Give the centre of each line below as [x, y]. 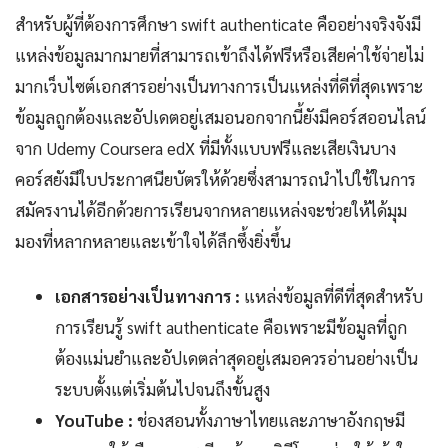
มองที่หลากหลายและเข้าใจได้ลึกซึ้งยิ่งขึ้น [153, 241]
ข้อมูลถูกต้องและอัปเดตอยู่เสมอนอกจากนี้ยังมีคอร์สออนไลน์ [220, 117]
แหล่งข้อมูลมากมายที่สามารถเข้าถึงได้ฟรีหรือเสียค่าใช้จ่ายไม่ [219, 55]
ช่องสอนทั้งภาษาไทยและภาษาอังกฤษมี [269, 420]
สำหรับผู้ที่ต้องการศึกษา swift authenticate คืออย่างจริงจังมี [218, 24]
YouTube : [94, 420]
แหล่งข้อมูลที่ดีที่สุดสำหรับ [331, 296]
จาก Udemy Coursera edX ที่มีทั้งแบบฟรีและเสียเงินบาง [205, 148]
